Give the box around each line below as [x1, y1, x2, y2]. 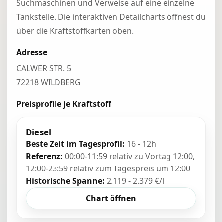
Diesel [26, 126, 52, 138]
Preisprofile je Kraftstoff [16, 98, 111, 109]
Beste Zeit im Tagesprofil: [26, 138, 125, 149]
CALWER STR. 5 [16, 63, 71, 74]
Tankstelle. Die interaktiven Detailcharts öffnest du [16, 11, 206, 22]
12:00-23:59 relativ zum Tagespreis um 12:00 [26, 163, 190, 174]
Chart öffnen [86, 193, 136, 204]
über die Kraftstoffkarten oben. [16, 25, 134, 36]
